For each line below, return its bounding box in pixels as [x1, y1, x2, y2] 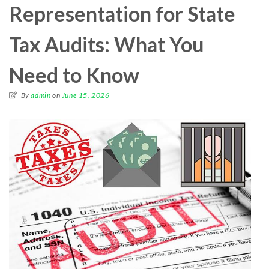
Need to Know [9, 62, 139, 88]
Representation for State [9, 1, 235, 26]
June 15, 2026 [61, 91, 110, 100]
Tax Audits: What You [9, 32, 204, 57]
